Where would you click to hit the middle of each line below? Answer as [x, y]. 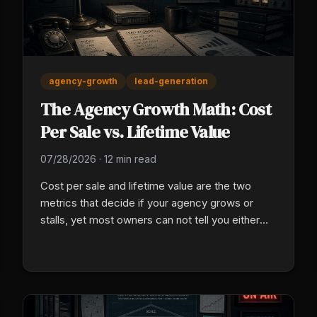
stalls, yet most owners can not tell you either [150, 219]
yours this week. [80, 253]
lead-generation [171, 81]
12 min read [130, 158]
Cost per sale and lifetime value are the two [146, 185]
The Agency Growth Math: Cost [156, 109]
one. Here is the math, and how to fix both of [149, 236]
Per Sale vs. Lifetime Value [135, 132]
